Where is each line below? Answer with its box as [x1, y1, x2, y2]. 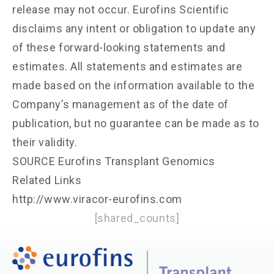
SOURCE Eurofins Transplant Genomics [12, 154, 215, 168]
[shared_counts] [94, 211, 180, 224]
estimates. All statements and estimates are [12, 59, 243, 73]
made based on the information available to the [12, 78, 255, 92]
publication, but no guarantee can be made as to [12, 116, 259, 130]
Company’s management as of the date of [12, 97, 229, 111]
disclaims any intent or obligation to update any [12, 21, 256, 35]
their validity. [12, 135, 78, 149]
